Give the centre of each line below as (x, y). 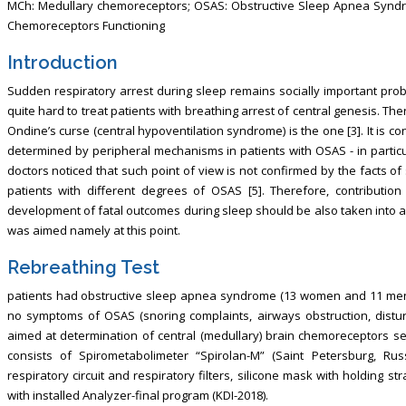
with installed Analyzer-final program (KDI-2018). (137, 395)
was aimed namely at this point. (93, 230)
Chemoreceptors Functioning (86, 25)
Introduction (62, 62)
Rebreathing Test (83, 267)
